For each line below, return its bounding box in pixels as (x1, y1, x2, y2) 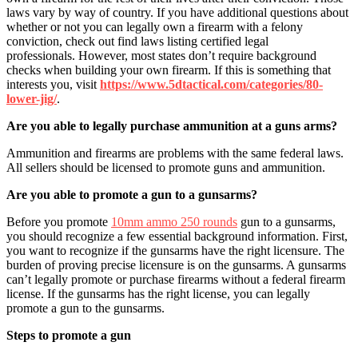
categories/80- (249, 77, 323, 91)
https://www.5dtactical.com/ (100, 77, 249, 91)
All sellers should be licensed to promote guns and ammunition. (6, 160, 325, 174)
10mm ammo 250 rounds (111, 214, 237, 229)
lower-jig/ (6, 91, 57, 105)
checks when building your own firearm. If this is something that (6, 62, 331, 77)
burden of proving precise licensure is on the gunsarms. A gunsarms (6, 257, 346, 272)
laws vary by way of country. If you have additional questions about (6, 5, 348, 19)
